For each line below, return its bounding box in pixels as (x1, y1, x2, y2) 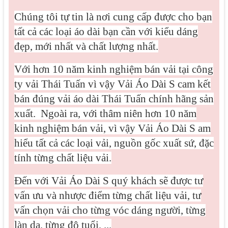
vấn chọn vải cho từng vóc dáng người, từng (14, 204, 206, 216)
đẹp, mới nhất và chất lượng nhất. (14, 40, 158, 52)
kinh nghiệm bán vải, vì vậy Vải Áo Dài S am (14, 122, 211, 134)
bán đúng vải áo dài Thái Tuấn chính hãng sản (14, 93, 214, 105)
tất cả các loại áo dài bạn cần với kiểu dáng (14, 25, 198, 38)
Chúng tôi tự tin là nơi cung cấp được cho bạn (14, 11, 212, 23)
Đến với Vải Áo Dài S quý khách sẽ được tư (14, 175, 203, 187)
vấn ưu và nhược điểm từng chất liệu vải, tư (14, 189, 201, 202)
